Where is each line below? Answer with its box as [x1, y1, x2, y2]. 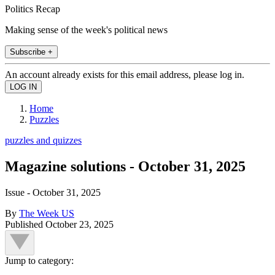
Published [5, 219, 45, 230]
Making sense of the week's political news [5, 24, 168, 35]
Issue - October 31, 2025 [5, 187, 101, 198]
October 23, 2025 [45, 219, 114, 230]
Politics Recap [5, 3, 60, 14]
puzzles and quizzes [5, 134, 82, 145]
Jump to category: [5, 255, 74, 266]
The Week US [19, 207, 74, 219]
